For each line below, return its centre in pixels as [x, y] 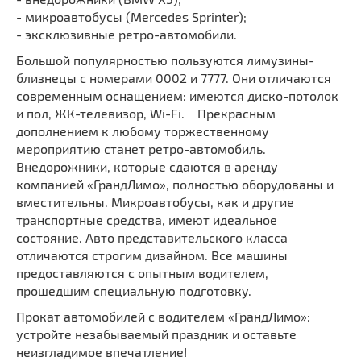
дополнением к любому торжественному [143, 131]
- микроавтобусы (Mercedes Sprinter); [131, 16]
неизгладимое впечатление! [102, 351]
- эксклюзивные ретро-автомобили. [127, 34]
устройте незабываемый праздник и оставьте [156, 334]
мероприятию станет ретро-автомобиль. [141, 148]
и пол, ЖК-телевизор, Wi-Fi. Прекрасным [146, 113]
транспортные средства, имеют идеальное [147, 219]
